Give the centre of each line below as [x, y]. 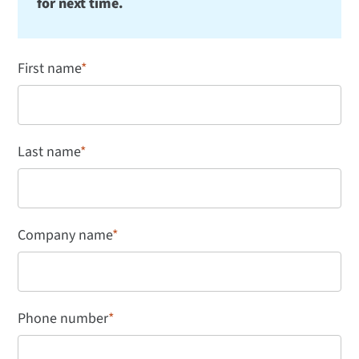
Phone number [63, 319]
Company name [65, 236]
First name [50, 69]
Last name [49, 152]
